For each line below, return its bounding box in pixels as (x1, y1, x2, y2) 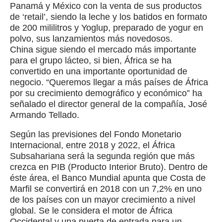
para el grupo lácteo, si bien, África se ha (10, 55, 171, 65)
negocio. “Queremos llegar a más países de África (10, 77, 208, 87)
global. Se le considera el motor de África (10, 205, 172, 216)
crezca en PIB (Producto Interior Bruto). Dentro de (10, 162, 208, 172)
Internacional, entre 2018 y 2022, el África (10, 140, 175, 150)
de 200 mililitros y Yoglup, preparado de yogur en (10, 22, 203, 33)
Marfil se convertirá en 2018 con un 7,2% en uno (10, 183, 202, 194)
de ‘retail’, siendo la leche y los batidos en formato (10, 11, 207, 22)
